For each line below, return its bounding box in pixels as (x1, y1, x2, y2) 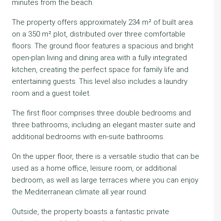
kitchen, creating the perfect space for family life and (12, 65, 188, 74)
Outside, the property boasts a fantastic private (12, 207, 169, 216)
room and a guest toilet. (12, 89, 91, 98)
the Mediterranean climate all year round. (12, 187, 147, 196)
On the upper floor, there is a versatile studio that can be (12, 152, 199, 161)
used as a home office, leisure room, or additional (12, 164, 177, 173)
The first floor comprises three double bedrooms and (12, 109, 191, 117)
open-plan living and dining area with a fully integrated (12, 53, 187, 62)
